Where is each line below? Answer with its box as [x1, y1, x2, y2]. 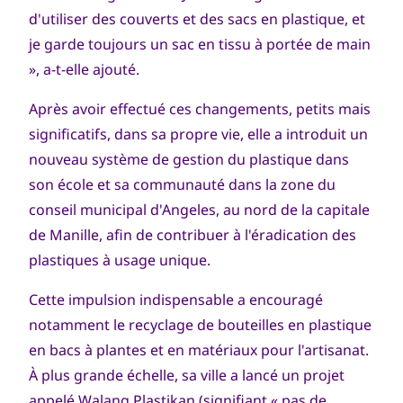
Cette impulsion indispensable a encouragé [29, 289, 323, 309]
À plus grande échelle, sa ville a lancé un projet [29, 364, 345, 385]
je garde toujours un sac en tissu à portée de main [29, 33, 371, 54]
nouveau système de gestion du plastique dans [29, 148, 349, 169]
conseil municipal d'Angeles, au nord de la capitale [29, 199, 370, 219]
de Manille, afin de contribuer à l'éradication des [29, 224, 356, 245]
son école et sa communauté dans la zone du [29, 174, 336, 194]
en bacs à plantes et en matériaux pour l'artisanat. [29, 339, 369, 360]
